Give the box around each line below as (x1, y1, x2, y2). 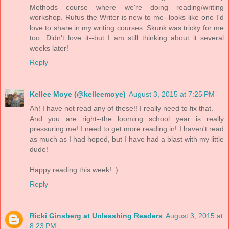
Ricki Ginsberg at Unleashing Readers (30, 211, 163, 220)
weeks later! (30, 43, 68, 52)
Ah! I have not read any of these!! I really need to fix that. (30, 104, 213, 112)
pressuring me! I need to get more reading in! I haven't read (30, 124, 224, 133)
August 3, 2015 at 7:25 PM (129, 89, 215, 98)
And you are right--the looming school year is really (30, 114, 224, 123)
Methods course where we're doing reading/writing (30, 3, 224, 11)
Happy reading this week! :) (30, 165, 118, 174)
